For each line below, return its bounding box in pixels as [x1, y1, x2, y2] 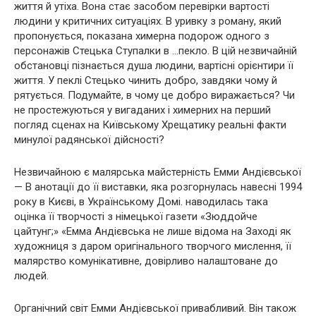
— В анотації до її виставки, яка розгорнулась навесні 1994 [14, 181, 302, 194]
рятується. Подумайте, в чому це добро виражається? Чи [14, 89, 295, 102]
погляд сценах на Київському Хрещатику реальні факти [14, 119, 286, 132]
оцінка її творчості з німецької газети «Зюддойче [14, 210, 257, 224]
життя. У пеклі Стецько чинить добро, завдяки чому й [14, 74, 277, 87]
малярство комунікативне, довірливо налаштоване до [14, 255, 278, 268]
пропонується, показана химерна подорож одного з [14, 30, 269, 43]
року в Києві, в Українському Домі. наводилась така [14, 195, 268, 209]
